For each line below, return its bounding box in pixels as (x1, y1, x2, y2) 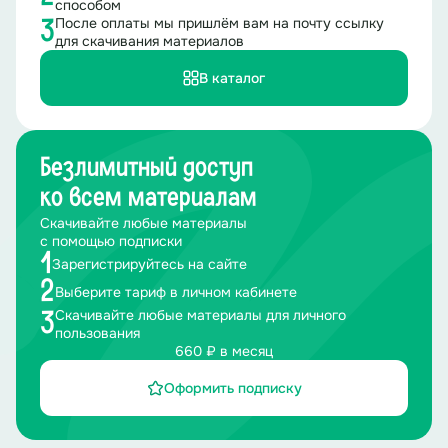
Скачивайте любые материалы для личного (55, 306, 346, 325)
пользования (55, 324, 140, 343)
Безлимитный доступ (40, 155, 253, 183)
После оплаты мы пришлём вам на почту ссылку (55, 14, 384, 33)
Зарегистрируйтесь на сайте (52, 255, 247, 274)
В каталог (199, 69, 265, 88)
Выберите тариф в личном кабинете (55, 283, 297, 302)
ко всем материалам (40, 185, 257, 213)
